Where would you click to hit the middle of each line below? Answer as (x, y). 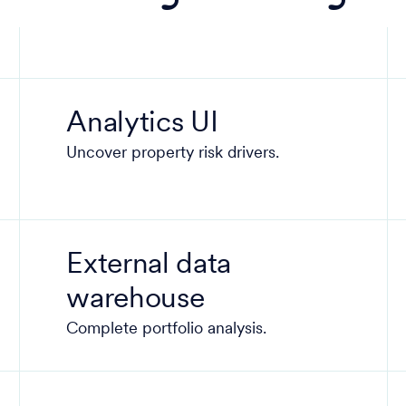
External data (149, 266)
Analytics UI (142, 124)
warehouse (135, 300)
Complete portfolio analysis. (167, 329)
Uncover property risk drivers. (173, 154)
